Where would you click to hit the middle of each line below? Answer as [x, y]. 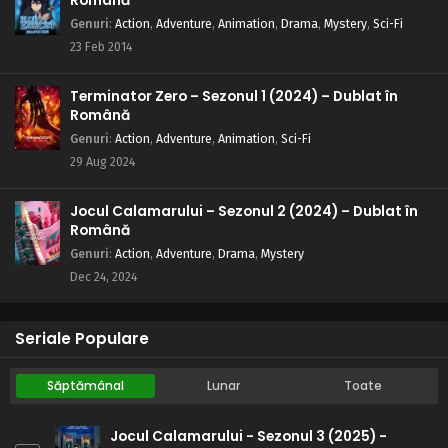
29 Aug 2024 [102, 161]
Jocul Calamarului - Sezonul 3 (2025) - [248, 436]
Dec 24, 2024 [103, 276]
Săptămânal [85, 385]
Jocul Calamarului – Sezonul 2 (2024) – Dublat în [244, 211]
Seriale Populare [82, 338]
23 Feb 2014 [101, 46]
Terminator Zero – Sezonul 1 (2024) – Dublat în [234, 96]
